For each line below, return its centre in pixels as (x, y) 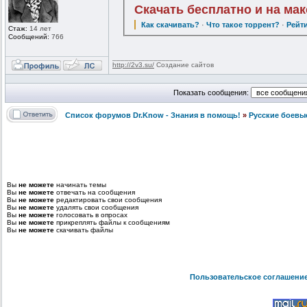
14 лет (39, 28)
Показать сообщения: (212, 93)
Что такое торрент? (243, 25)
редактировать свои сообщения (108, 200)
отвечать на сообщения (95, 193)
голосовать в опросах (91, 215)
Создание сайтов (184, 65)
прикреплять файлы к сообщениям (112, 223)
